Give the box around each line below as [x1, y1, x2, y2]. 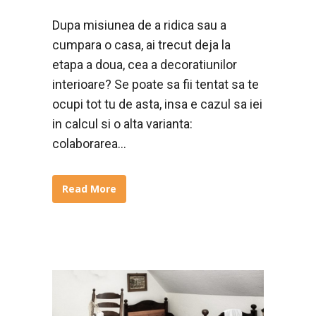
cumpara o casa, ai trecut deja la [52, 37, 231, 52]
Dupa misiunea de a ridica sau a [52, 17, 226, 32]
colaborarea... [52, 135, 126, 151]
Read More [62, 181, 116, 195]
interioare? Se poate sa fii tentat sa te [52, 76, 259, 92]
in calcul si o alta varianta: [52, 116, 193, 131]
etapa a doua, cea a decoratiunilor [52, 56, 237, 72]
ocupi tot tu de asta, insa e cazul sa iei [52, 96, 262, 111]
